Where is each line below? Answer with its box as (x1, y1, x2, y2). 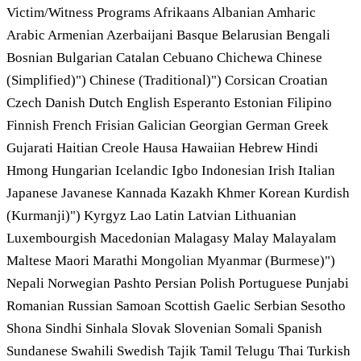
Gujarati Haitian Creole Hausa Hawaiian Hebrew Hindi (6, 139, 318, 156)
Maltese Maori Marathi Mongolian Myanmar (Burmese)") (6, 252, 335, 268)
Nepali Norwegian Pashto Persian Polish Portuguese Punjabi (6, 275, 349, 291)
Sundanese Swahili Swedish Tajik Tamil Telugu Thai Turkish (6, 342, 351, 359)
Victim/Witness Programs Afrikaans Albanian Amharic (6, 4, 316, 20)
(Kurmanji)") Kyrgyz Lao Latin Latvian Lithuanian (6, 207, 297, 223)
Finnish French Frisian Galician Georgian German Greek (6, 117, 329, 133)
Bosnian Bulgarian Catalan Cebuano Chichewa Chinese (6, 49, 322, 65)
